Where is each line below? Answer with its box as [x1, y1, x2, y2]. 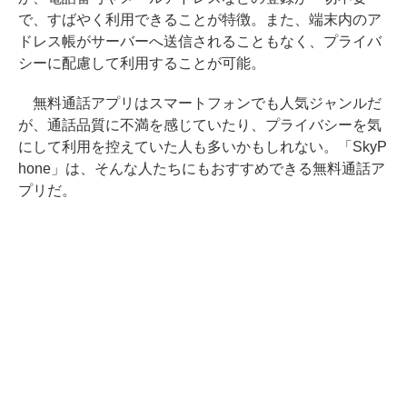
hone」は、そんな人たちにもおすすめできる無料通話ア [18, 161, 385, 176]
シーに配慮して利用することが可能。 [18, 55, 265, 71]
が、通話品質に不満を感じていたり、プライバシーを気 [18, 117, 382, 133]
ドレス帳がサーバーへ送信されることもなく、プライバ [18, 34, 382, 49]
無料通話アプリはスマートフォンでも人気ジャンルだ [18, 95, 382, 111]
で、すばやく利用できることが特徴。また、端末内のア [18, 12, 382, 27]
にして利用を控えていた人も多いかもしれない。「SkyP [18, 139, 387, 154]
